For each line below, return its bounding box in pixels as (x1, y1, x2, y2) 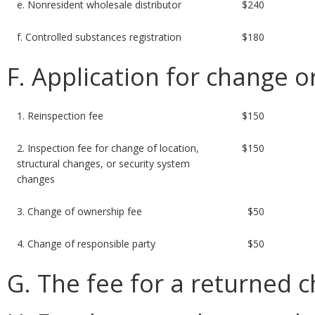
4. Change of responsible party (17, 236, 156, 250)
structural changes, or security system (17, 156, 191, 170)
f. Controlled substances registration (17, 30, 182, 44)
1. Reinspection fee (17, 108, 104, 122)
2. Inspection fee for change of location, (17, 141, 200, 155)
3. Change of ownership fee (17, 204, 143, 218)
